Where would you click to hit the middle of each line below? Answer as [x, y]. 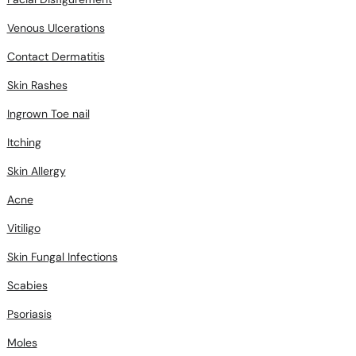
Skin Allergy [36, 171]
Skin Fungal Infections [62, 257]
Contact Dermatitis [56, 57]
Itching [24, 143]
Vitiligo [23, 228]
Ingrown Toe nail [48, 114]
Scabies [27, 286]
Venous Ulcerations [56, 28]
